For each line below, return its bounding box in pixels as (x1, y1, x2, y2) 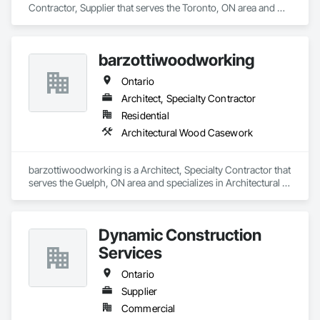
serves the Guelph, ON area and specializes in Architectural (29, 176, 280, 189)
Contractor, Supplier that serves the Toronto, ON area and (29, 1, 275, 14)
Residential (121, 109, 169, 121)
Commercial (121, 302, 176, 314)
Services (99, 243, 162, 262)
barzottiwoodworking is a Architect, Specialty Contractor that (29, 164, 291, 176)
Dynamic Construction (99, 225, 261, 244)
